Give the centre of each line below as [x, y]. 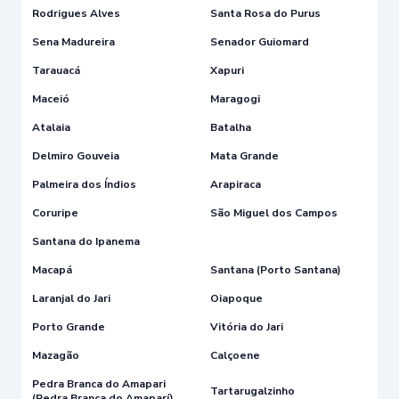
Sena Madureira [73, 41]
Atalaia [51, 127]
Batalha [231, 127]
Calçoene [235, 355]
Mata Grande [244, 155]
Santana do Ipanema [86, 241]
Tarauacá [56, 70]
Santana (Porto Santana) [276, 269]
